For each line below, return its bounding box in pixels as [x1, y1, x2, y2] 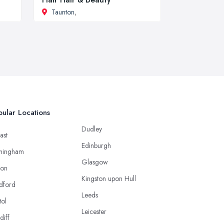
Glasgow [81, 157, 108, 167]
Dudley [81, 124, 102, 134]
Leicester [81, 206, 106, 216]
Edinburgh [81, 140, 111, 150]
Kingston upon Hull [81, 173, 136, 183]
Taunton [51, 7, 74, 17]
